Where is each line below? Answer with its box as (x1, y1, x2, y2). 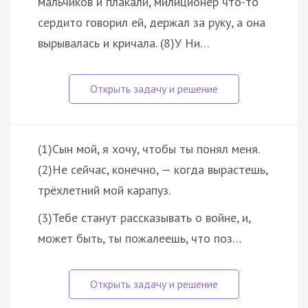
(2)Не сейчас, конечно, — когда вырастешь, (38, 161, 267, 177)
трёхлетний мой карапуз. (38, 181, 170, 198)
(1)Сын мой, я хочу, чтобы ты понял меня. (38, 140, 259, 157)
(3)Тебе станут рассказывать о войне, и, (38, 209, 250, 225)
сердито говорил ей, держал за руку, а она (38, 14, 265, 30)
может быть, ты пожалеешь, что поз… (38, 230, 242, 246)
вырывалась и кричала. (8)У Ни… (38, 34, 210, 51)
